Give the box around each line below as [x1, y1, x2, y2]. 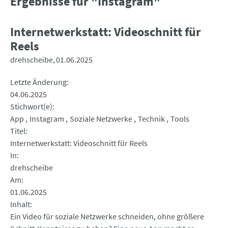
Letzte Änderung [10, 77, 67, 88]
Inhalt [10, 199, 30, 210]
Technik [138, 113, 165, 124]
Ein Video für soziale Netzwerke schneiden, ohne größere [10, 211, 204, 222]
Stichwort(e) [10, 101, 52, 112]
